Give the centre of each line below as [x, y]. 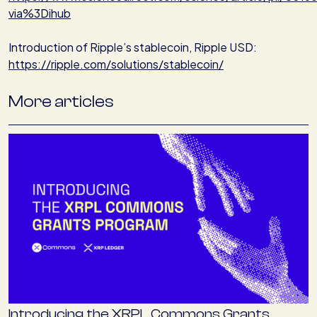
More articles [61, 102]
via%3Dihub [40, 13]
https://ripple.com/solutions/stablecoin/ [116, 64]
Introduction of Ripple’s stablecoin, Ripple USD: [134, 47]
